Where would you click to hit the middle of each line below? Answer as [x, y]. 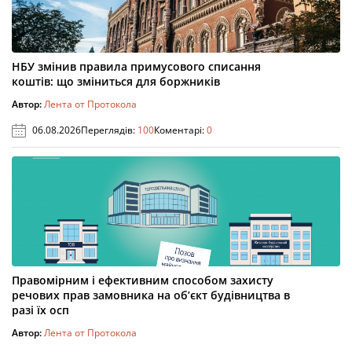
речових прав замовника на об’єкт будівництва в [151, 295]
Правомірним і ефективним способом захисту [143, 280]
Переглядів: [109, 130]
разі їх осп [40, 310]
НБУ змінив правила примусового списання [136, 66]
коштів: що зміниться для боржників [116, 81]
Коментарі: [180, 130]
